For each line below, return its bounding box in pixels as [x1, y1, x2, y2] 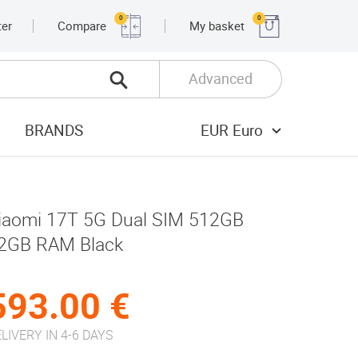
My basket [189, 18, 245, 34]
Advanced [189, 70, 253, 87]
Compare [58, 18, 106, 34]
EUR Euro [201, 121, 263, 140]
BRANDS [25, 121, 83, 140]
